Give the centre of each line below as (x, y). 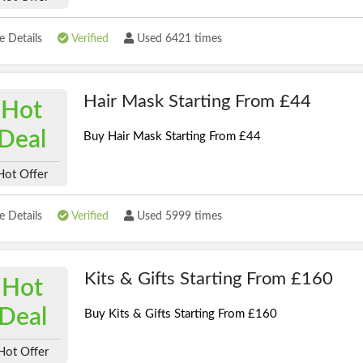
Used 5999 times (178, 216)
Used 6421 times (178, 39)
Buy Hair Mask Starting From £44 (172, 137)
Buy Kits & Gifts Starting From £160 (181, 314)
